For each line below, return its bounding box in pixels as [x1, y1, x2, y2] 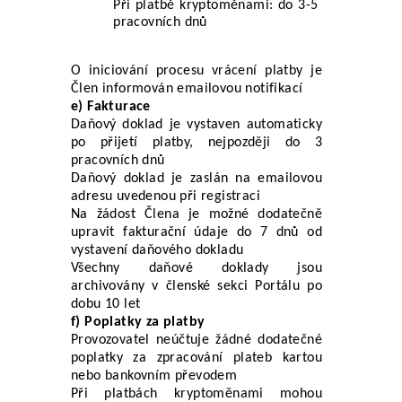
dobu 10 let [71, 296, 141, 311]
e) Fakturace [71, 99, 151, 114]
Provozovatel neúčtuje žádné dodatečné [71, 332, 322, 347]
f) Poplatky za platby [71, 314, 205, 329]
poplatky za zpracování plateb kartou [71, 350, 322, 365]
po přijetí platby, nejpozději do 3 [71, 135, 322, 150]
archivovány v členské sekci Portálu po [71, 278, 322, 293]
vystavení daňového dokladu [71, 242, 244, 258]
